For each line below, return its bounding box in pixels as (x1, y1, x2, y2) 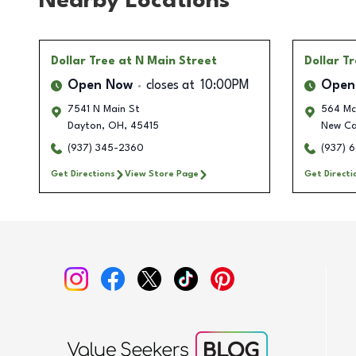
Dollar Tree (51, 56, 115, 68)
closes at (146, 79, 195, 93)
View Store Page (125, 169, 199, 180)
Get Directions (51, 169, 115, 180)
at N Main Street (118, 56, 217, 68)
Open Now (68, 79, 133, 93)
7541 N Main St (68, 104, 140, 115)
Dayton (68, 121, 102, 132)
